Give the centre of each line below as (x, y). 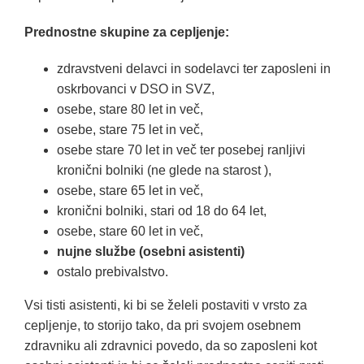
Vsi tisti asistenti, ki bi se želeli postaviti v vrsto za (166, 305)
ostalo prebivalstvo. (113, 272)
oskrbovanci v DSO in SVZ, (136, 89)
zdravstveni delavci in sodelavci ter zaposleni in (194, 69)
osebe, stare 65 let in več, (130, 191)
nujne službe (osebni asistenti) (151, 251)
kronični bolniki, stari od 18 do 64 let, (162, 211)
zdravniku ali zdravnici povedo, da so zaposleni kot (171, 346)
